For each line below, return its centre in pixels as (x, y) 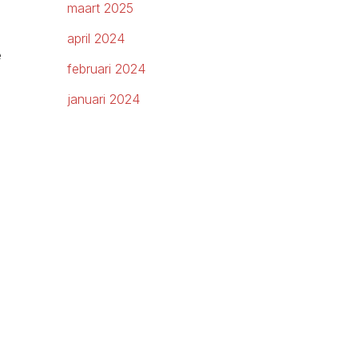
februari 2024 (107, 69)
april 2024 (96, 39)
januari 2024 (104, 99)
